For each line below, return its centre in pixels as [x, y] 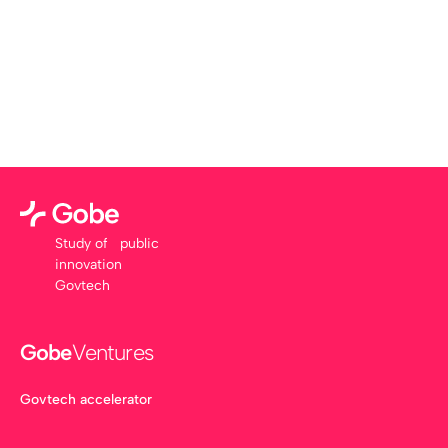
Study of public [107, 243]
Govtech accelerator [86, 399]
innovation [92, 264]
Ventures [112, 352]
